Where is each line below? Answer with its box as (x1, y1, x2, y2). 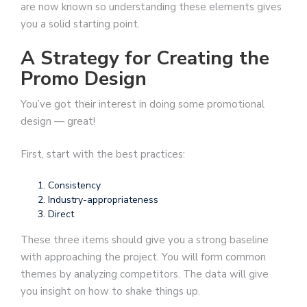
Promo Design (21, 66, 147, 93)
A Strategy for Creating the (21, 45, 269, 72)
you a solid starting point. (21, 16, 140, 31)
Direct (48, 208, 74, 221)
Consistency (48, 179, 101, 193)
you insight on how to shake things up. (21, 284, 200, 299)
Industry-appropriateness (48, 193, 158, 207)
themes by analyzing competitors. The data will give (21, 267, 269, 282)
